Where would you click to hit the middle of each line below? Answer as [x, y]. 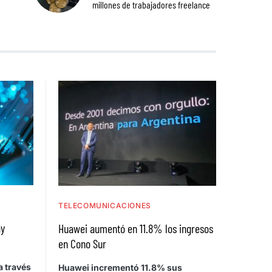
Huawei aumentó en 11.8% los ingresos [136, 229]
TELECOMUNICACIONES [105, 206]
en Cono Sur [82, 244]
